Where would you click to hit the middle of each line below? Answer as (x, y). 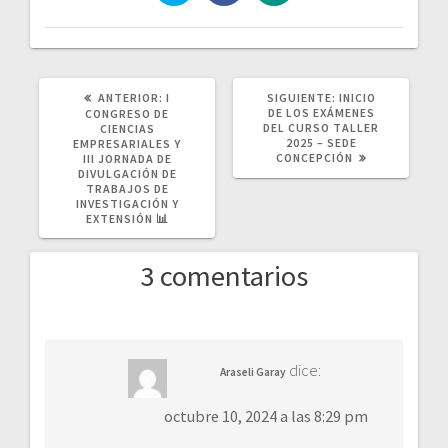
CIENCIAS (127, 129)
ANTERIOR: (130, 98)
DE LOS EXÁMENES (321, 113)
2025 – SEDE (321, 143)
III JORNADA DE (127, 159)
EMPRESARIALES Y (127, 144)
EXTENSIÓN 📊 (127, 219)
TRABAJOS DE (127, 189)
